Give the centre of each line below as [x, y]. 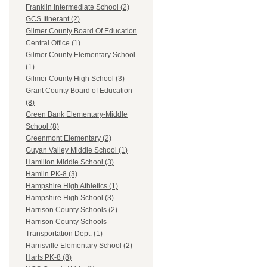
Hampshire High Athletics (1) [72, 186]
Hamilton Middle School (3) [70, 162]
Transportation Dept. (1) [64, 234]
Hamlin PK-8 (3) [52, 174]
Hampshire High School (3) [70, 198]
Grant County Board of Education [79, 91]
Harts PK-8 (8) [49, 258]
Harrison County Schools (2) [72, 210]
